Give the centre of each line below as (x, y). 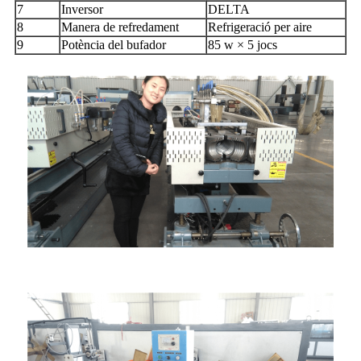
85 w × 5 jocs (243, 44)
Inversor (82, 9)
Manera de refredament (120, 27)
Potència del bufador (114, 44)
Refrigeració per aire (260, 27)
